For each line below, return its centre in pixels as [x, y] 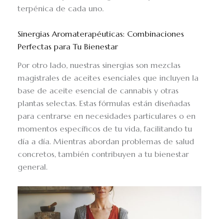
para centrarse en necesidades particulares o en [107, 116]
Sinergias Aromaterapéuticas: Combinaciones [101, 34]
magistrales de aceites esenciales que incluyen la [108, 78]
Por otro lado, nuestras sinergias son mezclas [99, 65]
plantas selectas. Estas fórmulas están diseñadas [104, 103]
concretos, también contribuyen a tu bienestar [103, 154]
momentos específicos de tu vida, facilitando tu [105, 129]
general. [33, 167]
